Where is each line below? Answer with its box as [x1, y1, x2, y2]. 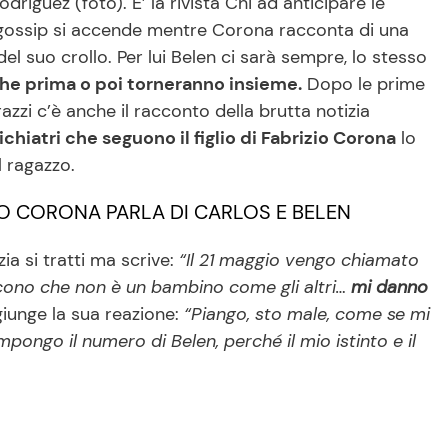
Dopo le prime [302, 71, 425, 96]
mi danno [351, 274, 428, 299]
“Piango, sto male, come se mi [184, 301, 430, 326]
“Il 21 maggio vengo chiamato [179, 247, 419, 272]
